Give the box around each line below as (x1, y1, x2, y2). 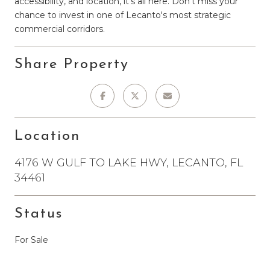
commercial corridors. (14, 23, 105, 34)
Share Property (14, 57, 129, 72)
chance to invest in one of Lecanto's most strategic (14, 9, 231, 20)
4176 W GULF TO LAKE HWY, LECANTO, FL (14, 155, 243, 169)
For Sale (14, 234, 48, 245)
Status (14, 206, 63, 221)
